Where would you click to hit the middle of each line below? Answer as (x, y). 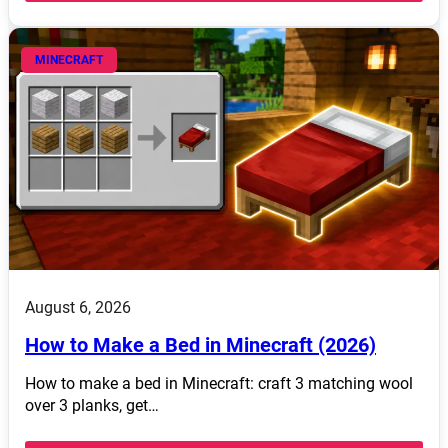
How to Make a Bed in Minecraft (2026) (200, 344)
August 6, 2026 (78, 307)
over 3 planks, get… (92, 405)
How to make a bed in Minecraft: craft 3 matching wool (219, 383)
